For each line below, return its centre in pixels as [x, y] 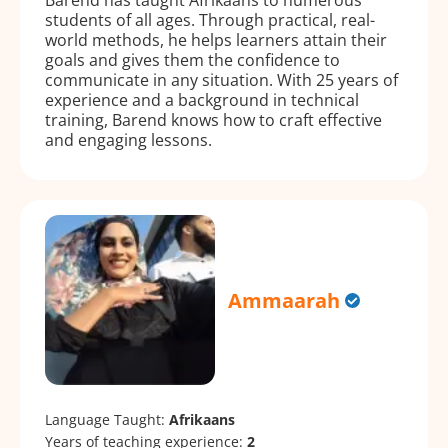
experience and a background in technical [202, 99]
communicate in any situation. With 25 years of [221, 79]
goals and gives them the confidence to [192, 59]
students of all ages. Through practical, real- [210, 19]
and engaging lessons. [128, 139]
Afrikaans [202, 420]
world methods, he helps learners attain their [216, 39]
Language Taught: [107, 420]
